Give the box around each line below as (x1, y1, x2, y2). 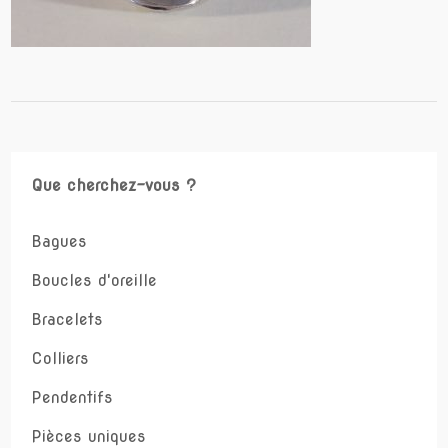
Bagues (31, 232, 88, 252)
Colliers (31, 349, 90, 369)
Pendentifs (31, 388, 114, 408)
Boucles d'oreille (31, 271, 158, 291)
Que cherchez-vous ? (31, 176, 197, 196)
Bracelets (31, 310, 104, 330)
